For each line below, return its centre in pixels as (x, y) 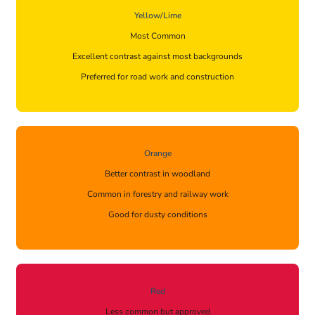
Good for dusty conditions (157, 215)
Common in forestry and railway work (157, 194)
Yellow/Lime (157, 16)
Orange (157, 154)
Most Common (157, 36)
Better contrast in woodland (157, 174)
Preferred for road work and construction (157, 77)
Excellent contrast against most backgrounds (157, 57)
